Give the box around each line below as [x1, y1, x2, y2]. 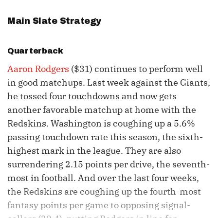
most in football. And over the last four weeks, [7, 172, 199, 184]
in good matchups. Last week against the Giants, [7, 77, 210, 89]
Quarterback [7, 47, 63, 55]
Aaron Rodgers [7, 63, 69, 75]
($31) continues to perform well [69, 63, 203, 75]
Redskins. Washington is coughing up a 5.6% [7, 118, 195, 129]
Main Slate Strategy [7, 16, 101, 26]
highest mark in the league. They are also [7, 145, 181, 157]
